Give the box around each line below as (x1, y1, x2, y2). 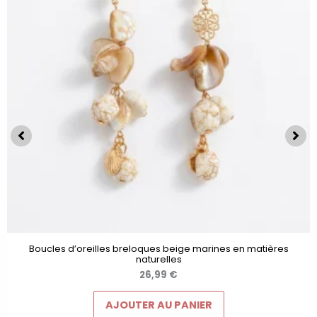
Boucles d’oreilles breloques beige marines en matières (28, 242, 289, 255)
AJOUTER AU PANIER (105, 297, 212, 312)
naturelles (135, 253, 182, 265)
